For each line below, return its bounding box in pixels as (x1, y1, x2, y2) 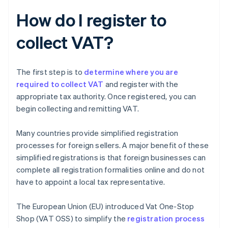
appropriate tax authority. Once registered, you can (16, 91, 196, 102)
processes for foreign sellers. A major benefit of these (16, 140, 209, 151)
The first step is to (16, 67, 84, 77)
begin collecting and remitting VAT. (16, 103, 139, 114)
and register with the (103, 79, 179, 90)
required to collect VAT (16, 79, 104, 90)
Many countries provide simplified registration (16, 128, 179, 138)
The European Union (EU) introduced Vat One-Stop (16, 201, 194, 212)
